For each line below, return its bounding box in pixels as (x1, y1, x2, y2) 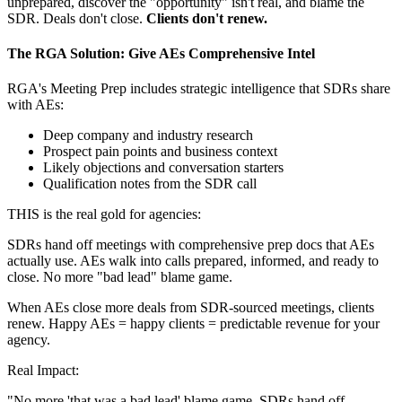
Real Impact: (7, 363, 79, 379)
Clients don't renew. (146, 10, 267, 26)
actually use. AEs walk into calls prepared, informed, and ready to (7, 253, 379, 269)
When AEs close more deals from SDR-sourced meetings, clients (7, 300, 374, 316)
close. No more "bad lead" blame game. (7, 269, 232, 285)
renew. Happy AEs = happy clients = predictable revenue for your (7, 316, 380, 332)
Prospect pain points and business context (43, 144, 277, 160)
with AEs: (7, 97, 64, 113)
